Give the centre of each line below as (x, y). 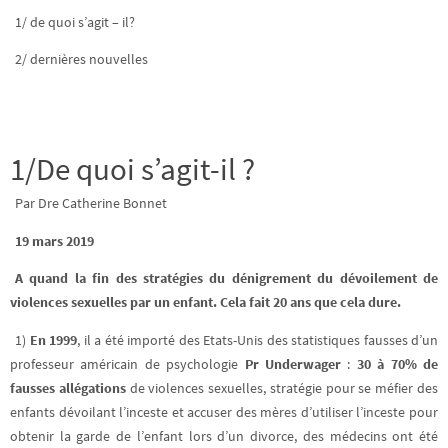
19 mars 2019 (54, 241)
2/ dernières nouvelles (81, 60)
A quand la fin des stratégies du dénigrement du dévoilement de (226, 279)
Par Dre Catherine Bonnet (91, 203)
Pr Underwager (293, 364)
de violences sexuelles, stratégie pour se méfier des (282, 388)
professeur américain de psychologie (127, 364)
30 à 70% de (397, 364)
